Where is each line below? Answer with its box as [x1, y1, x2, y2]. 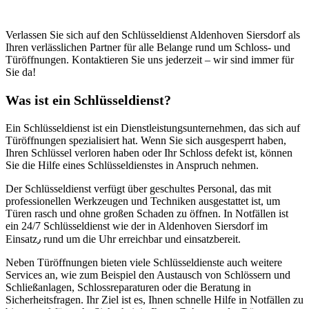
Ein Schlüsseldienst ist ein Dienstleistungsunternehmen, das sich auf [6, 122, 300, 134]
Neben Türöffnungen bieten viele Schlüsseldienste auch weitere [6, 257, 282, 269]
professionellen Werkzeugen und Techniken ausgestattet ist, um [6, 195, 280, 208]
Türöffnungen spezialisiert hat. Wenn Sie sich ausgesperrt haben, [6, 134, 286, 147]
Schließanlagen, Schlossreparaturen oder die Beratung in [6, 281, 251, 294]
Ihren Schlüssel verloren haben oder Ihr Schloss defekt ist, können [6, 147, 292, 159]
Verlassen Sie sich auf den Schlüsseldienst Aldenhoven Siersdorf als [6, 29, 300, 41]
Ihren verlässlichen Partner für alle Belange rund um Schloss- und [6, 41, 290, 54]
